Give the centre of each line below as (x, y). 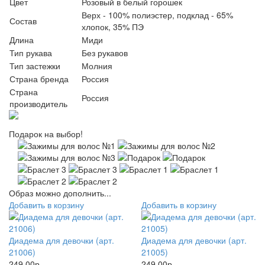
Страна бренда (39, 79)
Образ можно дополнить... (60, 193)
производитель (38, 104)
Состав (23, 21)
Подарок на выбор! (46, 134)
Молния (97, 66)
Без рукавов (105, 53)
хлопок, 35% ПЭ (113, 27)
